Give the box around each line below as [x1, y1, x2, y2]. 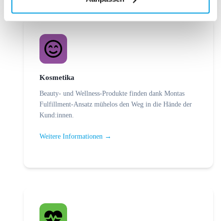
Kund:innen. [39, 111, 74, 119]
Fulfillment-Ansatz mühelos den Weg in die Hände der [39, 100, 192, 108]
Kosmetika [39, 74, 74, 81]
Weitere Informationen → [39, 132, 111, 141]
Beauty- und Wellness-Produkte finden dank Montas [39, 89, 184, 97]
